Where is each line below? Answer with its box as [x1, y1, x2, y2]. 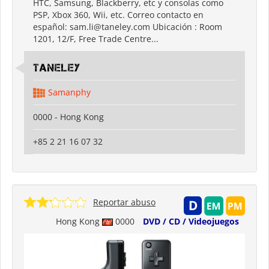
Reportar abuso [93, 196, 156, 208]
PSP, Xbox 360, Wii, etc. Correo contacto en [33, 8, 204, 20]
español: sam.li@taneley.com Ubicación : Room [33, 20, 222, 32]
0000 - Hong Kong [33, 110, 104, 122]
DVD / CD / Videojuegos [143, 215, 239, 227]
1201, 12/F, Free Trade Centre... [33, 32, 159, 44]
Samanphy [48, 86, 91, 98]
